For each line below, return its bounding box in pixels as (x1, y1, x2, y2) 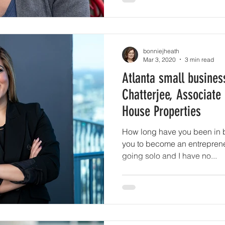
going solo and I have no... (122, 150, 217, 161)
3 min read (185, 55, 214, 63)
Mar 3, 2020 (143, 55, 176, 63)
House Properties (122, 102, 201, 120)
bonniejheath (143, 47, 179, 55)
